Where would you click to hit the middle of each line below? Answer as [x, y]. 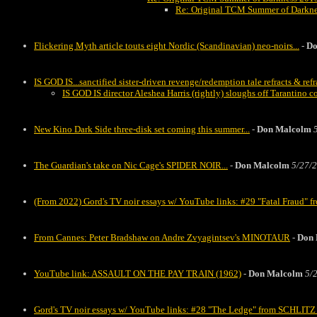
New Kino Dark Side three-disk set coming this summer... [142, 129]
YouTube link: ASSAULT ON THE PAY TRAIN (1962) [138, 273]
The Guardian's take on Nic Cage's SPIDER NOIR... [131, 165]
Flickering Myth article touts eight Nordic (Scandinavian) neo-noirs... [167, 46]
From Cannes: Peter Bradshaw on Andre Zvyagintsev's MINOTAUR [162, 237]
